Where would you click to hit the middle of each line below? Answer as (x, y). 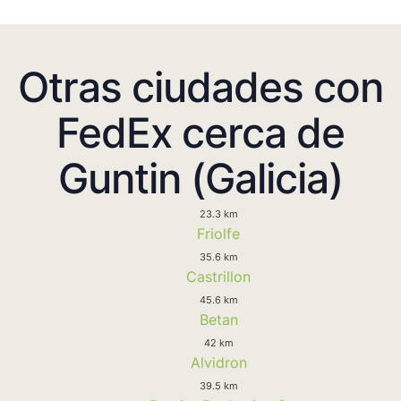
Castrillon (218, 276)
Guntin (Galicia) (200, 178)
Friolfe (218, 233)
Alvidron (218, 362)
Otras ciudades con (200, 86)
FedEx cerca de (200, 132)
